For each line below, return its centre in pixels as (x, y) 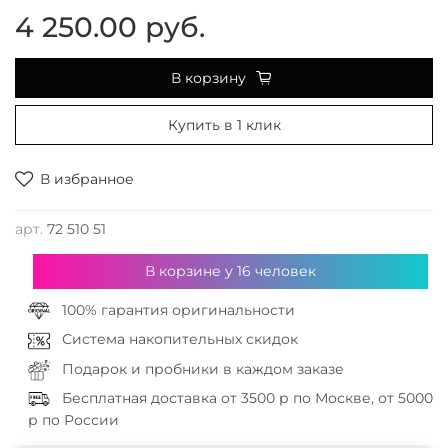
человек (283, 271)
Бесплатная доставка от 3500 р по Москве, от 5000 (247, 397)
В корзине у (190, 271)
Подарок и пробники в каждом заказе (202, 368)
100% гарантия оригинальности (178, 310)
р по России (73, 420)
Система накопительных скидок (179, 339)
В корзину (208, 78)
